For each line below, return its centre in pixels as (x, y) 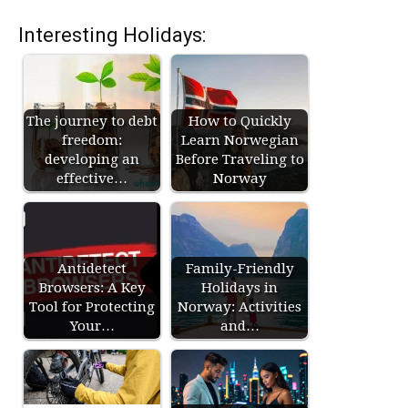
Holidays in (240, 288)
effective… (92, 178)
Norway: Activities (240, 307)
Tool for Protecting (92, 307)
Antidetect (92, 269)
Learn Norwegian (240, 140)
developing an (92, 159)
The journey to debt (92, 121)
